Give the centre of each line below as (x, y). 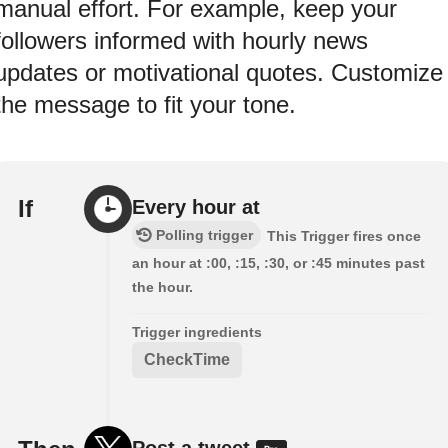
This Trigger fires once (344, 235)
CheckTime (187, 359)
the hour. (162, 286)
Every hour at (196, 206)
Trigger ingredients (197, 331)
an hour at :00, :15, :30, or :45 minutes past (278, 262)
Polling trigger (204, 234)
